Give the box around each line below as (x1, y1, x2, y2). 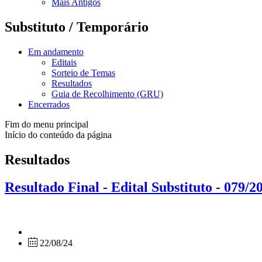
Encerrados (28, 99, 70, 109)
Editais (51, 57, 77, 67)
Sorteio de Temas (51, 67, 115, 78)
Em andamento (28, 46, 84, 57)
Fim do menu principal (5, 119, 88, 129)
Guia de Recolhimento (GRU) (51, 88, 163, 99)
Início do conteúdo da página (5, 129, 112, 140)
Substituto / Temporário (5, 19, 149, 35)
